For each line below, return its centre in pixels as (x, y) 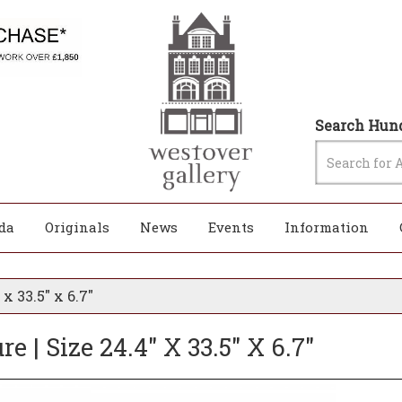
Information (327, 227)
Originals (77, 227)
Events (231, 227)
